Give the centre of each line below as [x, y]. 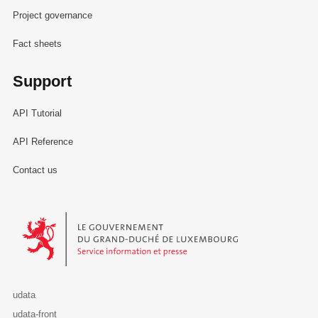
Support [42, 82]
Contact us [35, 170]
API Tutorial [37, 113]
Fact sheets [37, 44]
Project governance [52, 16]
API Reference [43, 141]
